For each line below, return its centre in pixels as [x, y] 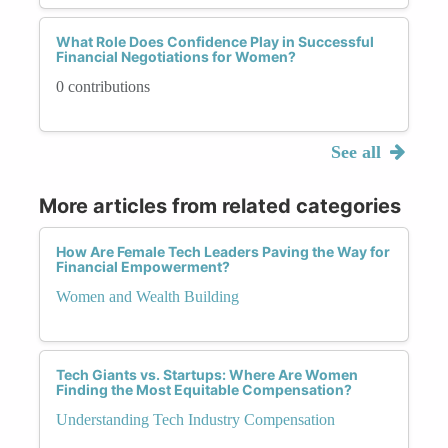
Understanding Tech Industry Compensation [195, 419]
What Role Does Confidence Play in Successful [215, 41]
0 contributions [103, 86]
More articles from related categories [220, 205]
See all [358, 151]
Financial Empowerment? [143, 266]
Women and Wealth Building [147, 296]
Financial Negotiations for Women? [176, 56]
